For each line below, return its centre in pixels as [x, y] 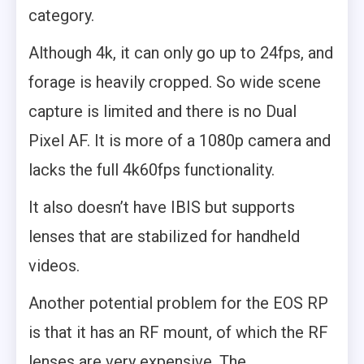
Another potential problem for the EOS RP [178, 303]
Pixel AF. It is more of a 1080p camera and [180, 141]
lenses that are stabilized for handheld [164, 237]
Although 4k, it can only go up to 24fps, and [181, 53]
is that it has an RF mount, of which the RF [178, 333]
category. [61, 16]
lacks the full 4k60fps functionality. [152, 170]
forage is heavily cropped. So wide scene [175, 82]
